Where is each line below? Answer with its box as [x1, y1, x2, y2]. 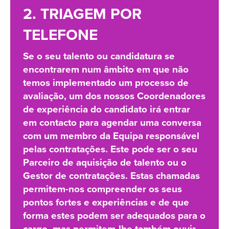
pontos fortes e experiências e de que [23, 197, 189, 209]
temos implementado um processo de [23, 77, 189, 89]
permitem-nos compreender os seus [23, 184, 182, 195]
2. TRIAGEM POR [23, 5, 142, 24]
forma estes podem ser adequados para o [23, 210, 205, 222]
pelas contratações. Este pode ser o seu [23, 144, 197, 155]
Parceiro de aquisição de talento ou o [23, 157, 187, 169]
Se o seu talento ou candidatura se [23, 51, 175, 62]
